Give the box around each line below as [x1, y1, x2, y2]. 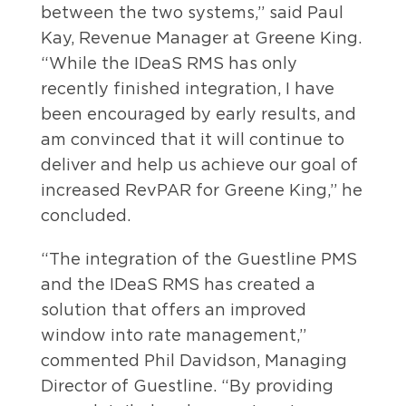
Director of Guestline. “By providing [41, 377, 333, 395]
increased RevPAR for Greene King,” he [41, 181, 362, 199]
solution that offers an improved [41, 301, 306, 319]
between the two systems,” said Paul [41, 4, 343, 22]
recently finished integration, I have [41, 80, 334, 98]
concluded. [41, 207, 130, 225]
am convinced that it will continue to [41, 130, 344, 149]
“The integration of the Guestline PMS [41, 250, 357, 268]
